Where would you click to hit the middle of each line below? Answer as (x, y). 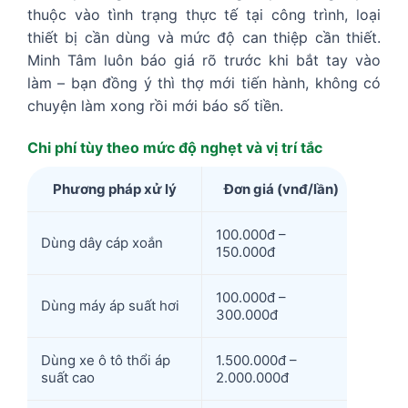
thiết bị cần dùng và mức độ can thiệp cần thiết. (204, 38)
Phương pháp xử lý (114, 189)
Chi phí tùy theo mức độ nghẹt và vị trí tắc (175, 148)
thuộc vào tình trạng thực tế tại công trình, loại (204, 15)
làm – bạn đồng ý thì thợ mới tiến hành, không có (204, 83)
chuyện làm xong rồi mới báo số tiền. (155, 106)
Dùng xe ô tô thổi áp (106, 361)
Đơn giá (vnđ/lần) (281, 189)
